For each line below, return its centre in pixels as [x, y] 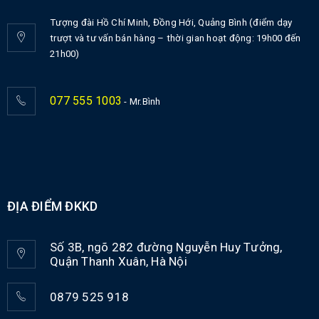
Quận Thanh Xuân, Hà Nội [119, 262]
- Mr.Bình [141, 102]
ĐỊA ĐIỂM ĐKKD [53, 206]
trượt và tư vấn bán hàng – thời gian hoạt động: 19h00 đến [176, 38]
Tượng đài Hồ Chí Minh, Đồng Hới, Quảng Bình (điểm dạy [171, 23]
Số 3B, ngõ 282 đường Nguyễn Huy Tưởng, [166, 247]
